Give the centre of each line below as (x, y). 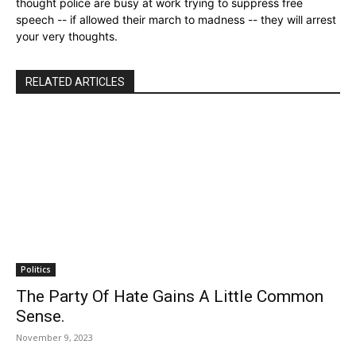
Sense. (41, 317)
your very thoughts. (67, 37)
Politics (36, 270)
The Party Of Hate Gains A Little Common (170, 297)
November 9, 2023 (54, 338)
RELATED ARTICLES (75, 82)
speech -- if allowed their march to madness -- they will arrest (176, 20)
